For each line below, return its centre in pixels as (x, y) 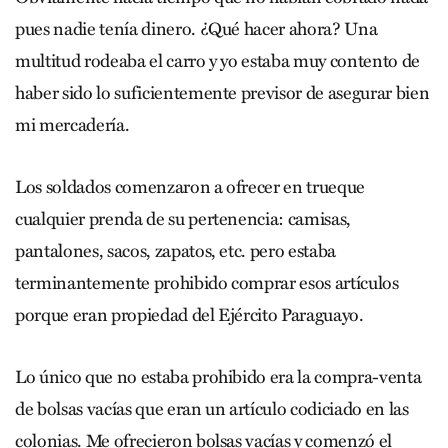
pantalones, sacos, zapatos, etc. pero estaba (176, 250)
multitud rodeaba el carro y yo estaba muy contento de (217, 60)
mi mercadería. (72, 124)
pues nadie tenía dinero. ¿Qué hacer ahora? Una (196, 28)
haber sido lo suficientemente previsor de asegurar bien (222, 92)
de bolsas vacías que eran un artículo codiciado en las (212, 408)
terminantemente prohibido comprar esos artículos (207, 282)
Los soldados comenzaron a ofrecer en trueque (190, 186)
